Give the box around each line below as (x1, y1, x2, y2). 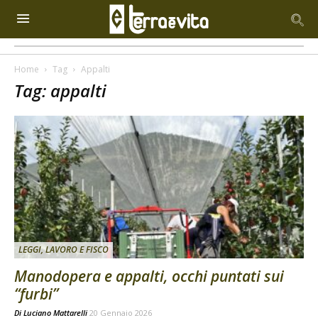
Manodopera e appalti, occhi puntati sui (14, 266, 284, 287)
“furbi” (14, 284, 58, 305)
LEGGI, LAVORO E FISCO (18, 243, 109, 256)
